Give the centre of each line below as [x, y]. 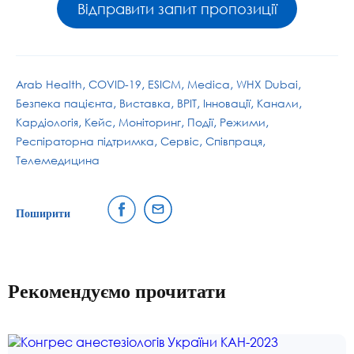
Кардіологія [47, 122]
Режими [243, 122]
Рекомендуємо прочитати [117, 292]
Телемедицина [58, 160]
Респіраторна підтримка [85, 141]
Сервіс [180, 141]
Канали [278, 104]
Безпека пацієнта [64, 104]
